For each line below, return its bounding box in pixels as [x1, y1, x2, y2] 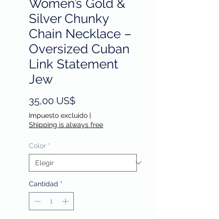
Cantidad [29, 179, 58, 188]
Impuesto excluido [29, 111, 88, 119]
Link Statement [29, 56, 118, 71]
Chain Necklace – [29, 26, 131, 41]
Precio [75, 94, 103, 106]
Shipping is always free [29, 120, 103, 129]
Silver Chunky [29, 11, 109, 26]
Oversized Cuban [29, 41, 130, 56]
